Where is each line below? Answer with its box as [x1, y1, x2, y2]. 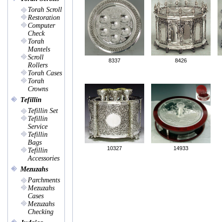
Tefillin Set [28, 107, 58, 114]
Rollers [28, 61, 48, 69]
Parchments [28, 176, 60, 184]
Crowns [28, 85, 48, 93]
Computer [28, 22, 55, 29]
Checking [28, 208, 54, 216]
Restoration [28, 14, 60, 21]
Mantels [28, 46, 50, 53]
